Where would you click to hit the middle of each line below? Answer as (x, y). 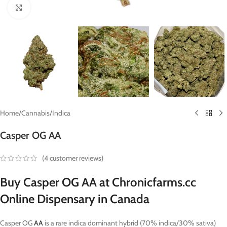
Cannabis (35, 113)
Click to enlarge (51, 7)
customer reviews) (76, 158)
